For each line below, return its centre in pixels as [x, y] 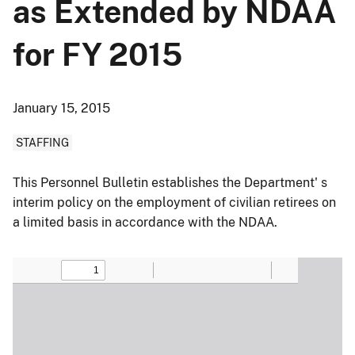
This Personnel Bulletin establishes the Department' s [170, 183]
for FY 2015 [97, 55]
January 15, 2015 [61, 108]
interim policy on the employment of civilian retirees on [174, 202]
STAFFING [42, 143]
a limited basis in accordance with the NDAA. [147, 222]
